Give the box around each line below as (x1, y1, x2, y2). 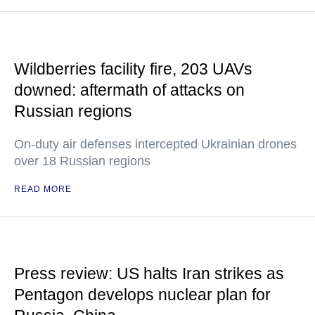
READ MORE (14, 184, 72, 194)
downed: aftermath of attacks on (14, 81, 245, 99)
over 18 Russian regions (14, 154, 150, 168)
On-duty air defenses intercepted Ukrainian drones (14, 137, 297, 151)
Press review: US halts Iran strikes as (14, 264, 284, 283)
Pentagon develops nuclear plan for (14, 285, 271, 304)
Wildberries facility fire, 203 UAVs (14, 60, 252, 78)
